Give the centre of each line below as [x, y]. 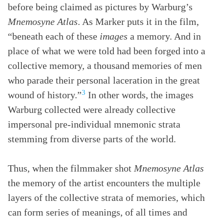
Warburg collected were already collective [92, 109]
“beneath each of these [54, 36]
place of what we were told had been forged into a [107, 51]
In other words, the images [140, 95]
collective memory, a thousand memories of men [105, 66]
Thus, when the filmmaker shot [71, 168]
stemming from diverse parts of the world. [92, 139]
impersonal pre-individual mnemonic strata [94, 124]
